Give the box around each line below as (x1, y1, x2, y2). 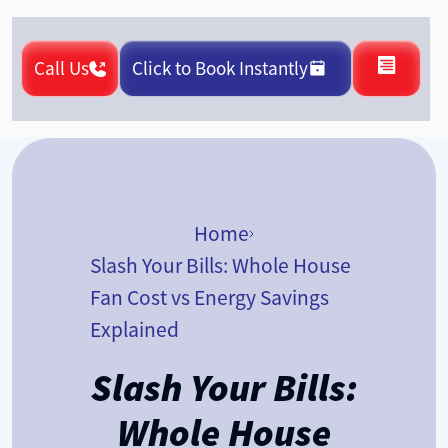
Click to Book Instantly (132, 56, 309, 81)
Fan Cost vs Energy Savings (89, 283, 329, 311)
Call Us (34, 56, 90, 81)
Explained (89, 315, 179, 343)
